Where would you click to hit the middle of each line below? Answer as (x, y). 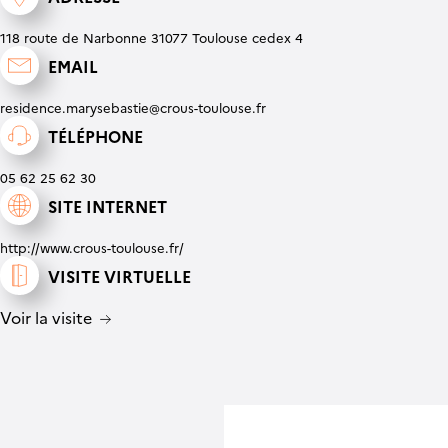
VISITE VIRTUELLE (119, 275)
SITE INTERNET (107, 205)
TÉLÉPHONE (95, 135)
